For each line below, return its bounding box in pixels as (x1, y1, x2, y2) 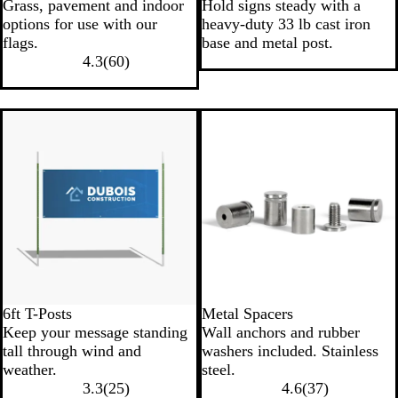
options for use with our (3, 15, 157, 33)
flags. (3, 34, 38, 52)
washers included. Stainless (202, 342, 378, 360)
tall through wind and (3, 342, 141, 360)
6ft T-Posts (3, 305, 72, 322)
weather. (3, 361, 57, 378)
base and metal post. (202, 34, 333, 52)
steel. (202, 361, 235, 378)
